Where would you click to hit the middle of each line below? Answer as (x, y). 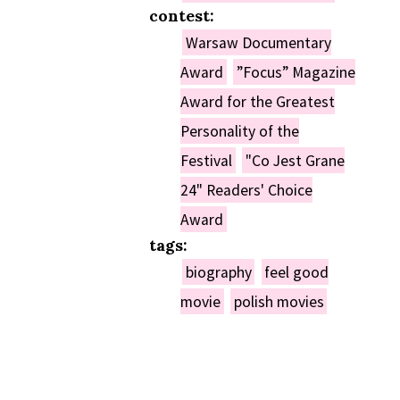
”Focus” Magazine (296, 72)
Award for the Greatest (257, 101)
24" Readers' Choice (246, 190)
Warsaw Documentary (258, 42)
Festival (206, 160)
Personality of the (239, 131)
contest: (181, 16)
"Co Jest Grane (295, 160)
